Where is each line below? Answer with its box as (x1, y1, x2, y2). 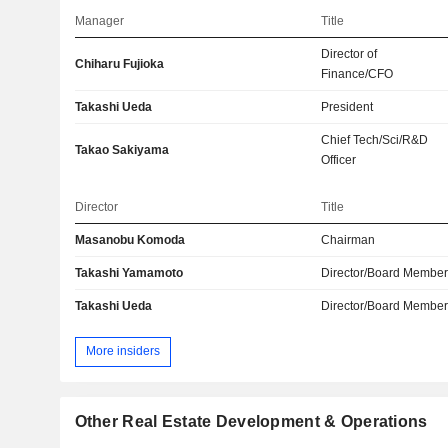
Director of (321, 46, 378, 61)
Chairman (321, 232, 376, 247)
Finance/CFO (321, 66, 394, 81)
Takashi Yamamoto (74, 265, 183, 280)
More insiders (85, 344, 160, 359)
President (321, 99, 374, 114)
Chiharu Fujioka (74, 56, 164, 71)
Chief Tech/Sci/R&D (321, 132, 429, 147)
